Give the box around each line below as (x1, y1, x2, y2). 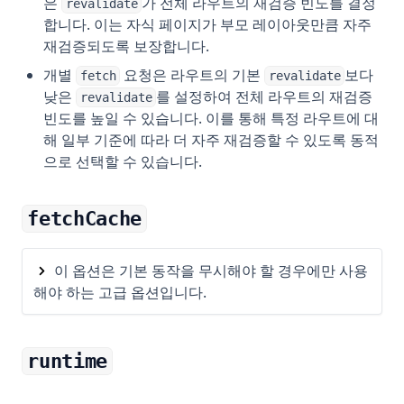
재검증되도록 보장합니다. (43, 36, 209, 56)
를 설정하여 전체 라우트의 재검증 (156, 87, 373, 106)
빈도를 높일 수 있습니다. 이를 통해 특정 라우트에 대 (43, 108, 379, 128)
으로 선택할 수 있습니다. (43, 151, 202, 171)
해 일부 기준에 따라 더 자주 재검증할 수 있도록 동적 (43, 130, 379, 150)
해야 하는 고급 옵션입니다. (33, 282, 207, 302)
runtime (27, 350, 107, 372)
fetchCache (27, 207, 142, 230)
